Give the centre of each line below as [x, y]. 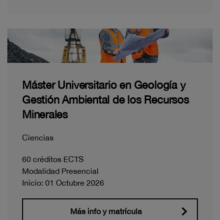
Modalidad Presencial [60, 171]
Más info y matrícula [106, 211]
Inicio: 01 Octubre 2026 [63, 182]
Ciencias [38, 137]
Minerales [45, 114]
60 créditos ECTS [53, 159]
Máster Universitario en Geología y [104, 85]
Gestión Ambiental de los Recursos [106, 99]
